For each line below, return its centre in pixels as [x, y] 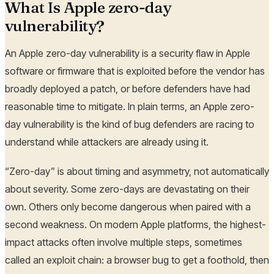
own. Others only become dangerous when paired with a [128, 206]
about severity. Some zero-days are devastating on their [127, 189]
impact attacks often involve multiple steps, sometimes [124, 242]
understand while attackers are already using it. [107, 142]
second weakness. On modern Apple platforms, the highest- [135, 224]
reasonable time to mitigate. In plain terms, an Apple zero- [130, 107]
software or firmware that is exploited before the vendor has [135, 71]
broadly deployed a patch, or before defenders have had [128, 89]
